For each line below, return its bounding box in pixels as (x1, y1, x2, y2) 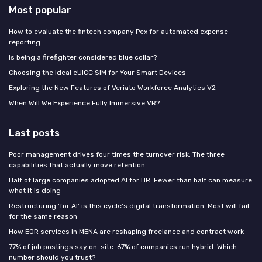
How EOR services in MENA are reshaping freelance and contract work (9, 227, 244, 236)
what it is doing (9, 187, 61, 195)
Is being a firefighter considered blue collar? (9, 53, 157, 61)
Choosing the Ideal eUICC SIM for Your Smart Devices (9, 68, 186, 77)
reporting (9, 38, 40, 46)
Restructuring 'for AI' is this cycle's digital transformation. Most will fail (9, 202, 249, 210)
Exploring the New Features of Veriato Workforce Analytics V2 (9, 84, 216, 92)
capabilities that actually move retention (9, 161, 145, 169)
